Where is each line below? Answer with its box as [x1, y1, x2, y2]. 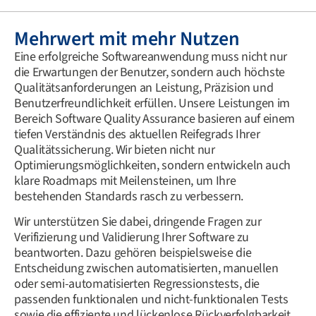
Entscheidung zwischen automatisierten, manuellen [14, 259, 279, 277]
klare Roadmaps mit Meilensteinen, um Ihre [14, 171, 236, 190]
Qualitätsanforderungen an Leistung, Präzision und [14, 78, 274, 97]
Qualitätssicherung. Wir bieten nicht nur [14, 140, 215, 159]
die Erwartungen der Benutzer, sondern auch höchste [14, 63, 286, 81]
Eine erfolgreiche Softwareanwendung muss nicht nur [14, 47, 288, 66]
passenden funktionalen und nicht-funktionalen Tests [14, 290, 288, 308]
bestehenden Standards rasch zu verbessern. [14, 187, 243, 205]
